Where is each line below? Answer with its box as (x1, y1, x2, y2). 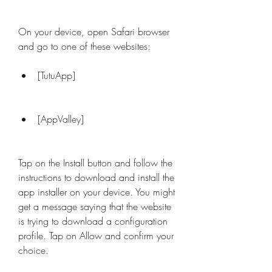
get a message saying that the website (18, 200, 171, 213)
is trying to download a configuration (18, 214, 168, 228)
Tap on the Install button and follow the (18, 156, 172, 169)
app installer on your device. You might (18, 185, 175, 199)
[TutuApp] (38, 69, 75, 82)
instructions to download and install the (18, 171, 174, 184)
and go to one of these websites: (18, 39, 151, 53)
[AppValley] (38, 112, 84, 126)
